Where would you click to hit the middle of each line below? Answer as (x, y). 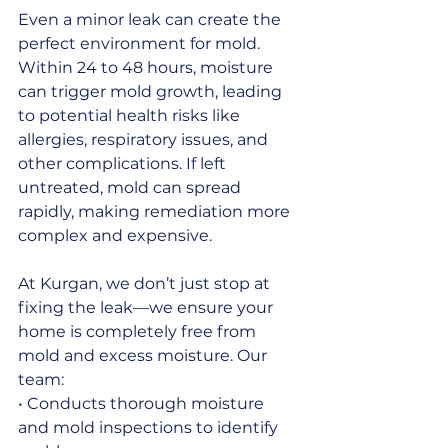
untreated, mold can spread (131, 187)
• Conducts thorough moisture (143, 403)
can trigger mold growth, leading (152, 91)
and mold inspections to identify (150, 427)
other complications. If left (124, 163)
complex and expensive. (115, 235)
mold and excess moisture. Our (144, 355)
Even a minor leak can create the (151, 19)
